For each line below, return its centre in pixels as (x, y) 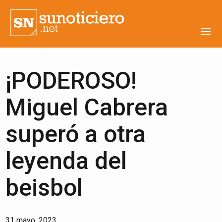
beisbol (44, 188)
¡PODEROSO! (71, 81)
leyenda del (66, 161)
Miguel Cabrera (87, 107)
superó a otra (76, 134)
